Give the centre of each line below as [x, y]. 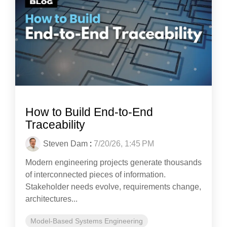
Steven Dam [65, 143]
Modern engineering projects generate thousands [113, 162]
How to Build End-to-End [89, 112]
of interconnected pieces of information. [96, 174]
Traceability [55, 124]
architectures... [51, 199]
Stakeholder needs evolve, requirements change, [113, 186]
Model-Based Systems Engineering [87, 221]
